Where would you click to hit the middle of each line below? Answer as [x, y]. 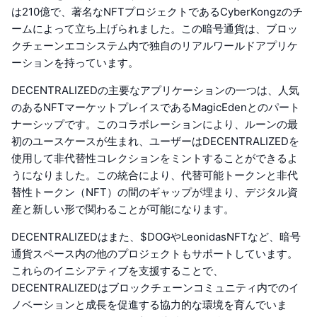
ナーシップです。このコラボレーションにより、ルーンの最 [155, 124]
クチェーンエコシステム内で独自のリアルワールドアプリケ [155, 45]
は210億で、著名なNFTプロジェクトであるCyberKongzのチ [157, 11]
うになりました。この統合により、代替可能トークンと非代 [155, 175]
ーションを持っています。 [75, 62]
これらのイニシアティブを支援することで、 [117, 270]
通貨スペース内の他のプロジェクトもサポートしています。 [155, 253]
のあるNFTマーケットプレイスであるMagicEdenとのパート [156, 107]
